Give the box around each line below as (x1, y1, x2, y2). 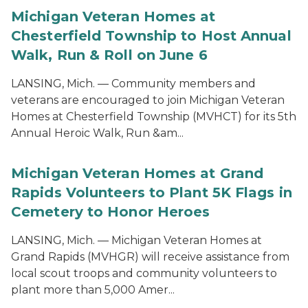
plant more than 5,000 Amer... (11, 283, 175, 296)
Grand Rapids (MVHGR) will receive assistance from (11, 250, 289, 263)
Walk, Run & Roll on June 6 (11, 47, 208, 63)
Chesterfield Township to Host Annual (11, 27, 291, 44)
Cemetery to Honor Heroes (11, 203, 210, 220)
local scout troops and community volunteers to (11, 267, 277, 280)
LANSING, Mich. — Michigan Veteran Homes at (11, 234, 262, 247)
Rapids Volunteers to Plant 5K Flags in (11, 184, 292, 201)
